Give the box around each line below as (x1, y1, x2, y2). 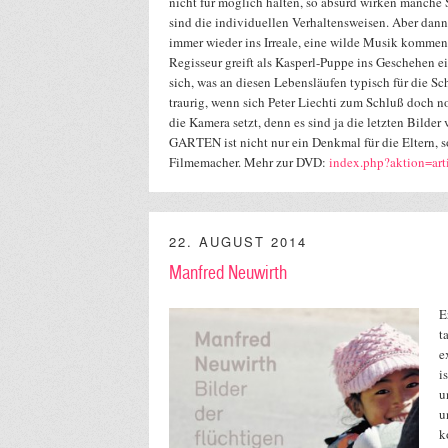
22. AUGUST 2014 (169, 232, 307, 252)
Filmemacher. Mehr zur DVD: (169, 153, 329, 172)
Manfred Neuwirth (169, 262, 287, 285)
